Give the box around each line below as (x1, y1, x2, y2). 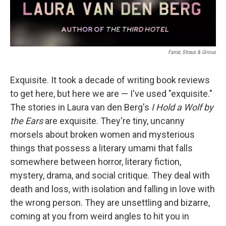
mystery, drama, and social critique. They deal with (10, 169, 210, 181)
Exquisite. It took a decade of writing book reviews (10, 74, 210, 85)
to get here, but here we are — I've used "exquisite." (10, 88, 212, 99)
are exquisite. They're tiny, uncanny (43, 115, 185, 126)
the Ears (10, 115, 43, 126)
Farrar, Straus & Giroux (168, 48, 216, 55)
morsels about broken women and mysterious (10, 129, 195, 140)
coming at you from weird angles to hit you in (10, 210, 189, 221)
